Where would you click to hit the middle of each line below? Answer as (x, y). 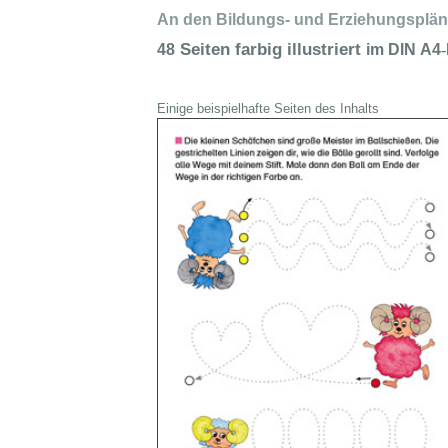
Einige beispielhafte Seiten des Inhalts (268, 109)
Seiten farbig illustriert (270, 49)
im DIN (391, 50)
